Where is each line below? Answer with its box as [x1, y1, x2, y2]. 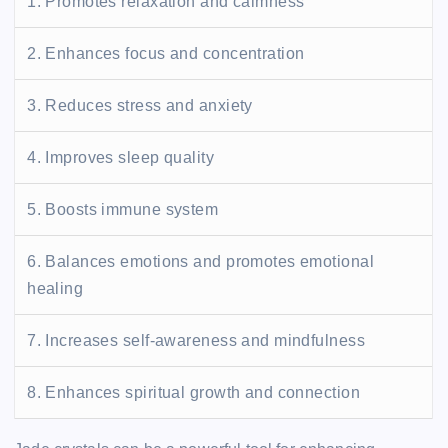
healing [27, 279, 84, 297]
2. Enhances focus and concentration [27, 44, 305, 62]
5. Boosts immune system [27, 200, 219, 218]
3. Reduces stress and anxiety [27, 96, 253, 114]
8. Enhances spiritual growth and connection [27, 383, 360, 401]
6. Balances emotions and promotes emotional [27, 252, 374, 270]
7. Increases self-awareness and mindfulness [27, 331, 365, 349]
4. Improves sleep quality [27, 148, 215, 166]
